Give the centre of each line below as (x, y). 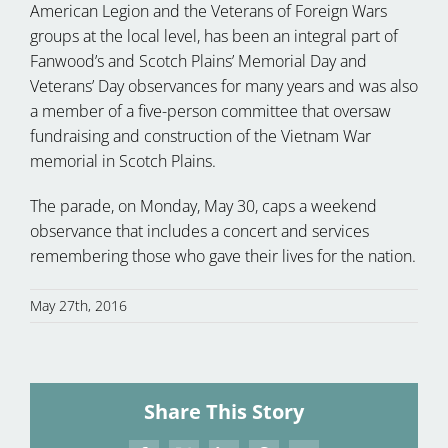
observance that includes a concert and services (199, 230)
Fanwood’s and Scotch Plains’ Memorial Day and (198, 60)
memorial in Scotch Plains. (123, 160)
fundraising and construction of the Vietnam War (200, 135)
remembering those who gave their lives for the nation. (223, 255)
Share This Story (224, 411)
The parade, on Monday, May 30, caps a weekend (203, 205)
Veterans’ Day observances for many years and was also (224, 85)
